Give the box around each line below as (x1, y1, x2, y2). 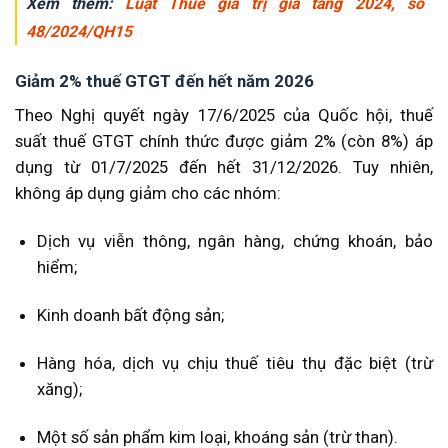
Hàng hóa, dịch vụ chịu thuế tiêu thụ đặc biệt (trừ (36, 352, 433, 373)
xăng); (36, 378, 82, 399)
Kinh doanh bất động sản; (36, 305, 224, 326)
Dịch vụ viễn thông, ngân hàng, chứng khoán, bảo (36, 231, 433, 252)
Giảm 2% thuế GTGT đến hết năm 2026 (15, 71, 314, 92)
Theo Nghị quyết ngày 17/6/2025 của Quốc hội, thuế (15, 105, 433, 126)
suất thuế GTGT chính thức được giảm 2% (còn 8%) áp (15, 131, 433, 152)
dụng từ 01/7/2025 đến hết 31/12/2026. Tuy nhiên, (15, 157, 433, 178)
